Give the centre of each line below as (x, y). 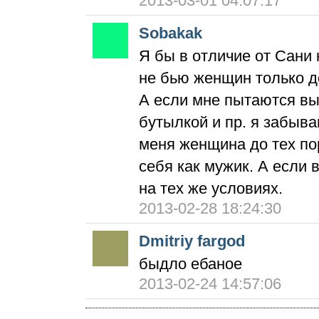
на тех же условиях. (211, 188)
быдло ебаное (190, 264)
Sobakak (171, 33)
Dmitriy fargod (192, 241)
